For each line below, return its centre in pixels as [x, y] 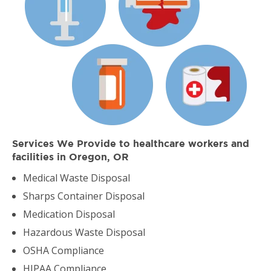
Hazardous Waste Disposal [84, 232]
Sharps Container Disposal [84, 196]
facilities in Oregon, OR [70, 158]
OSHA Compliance [64, 250]
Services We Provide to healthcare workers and [131, 144]
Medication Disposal [69, 214]
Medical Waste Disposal [77, 178]
